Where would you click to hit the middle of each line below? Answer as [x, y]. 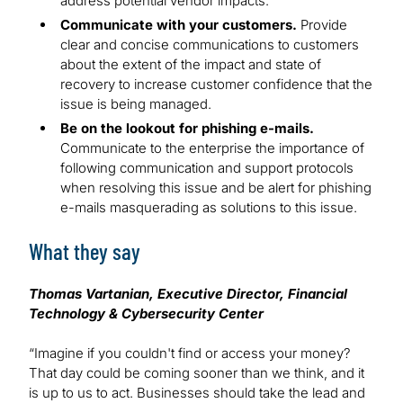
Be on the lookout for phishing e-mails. [187, 128]
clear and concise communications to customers [210, 44]
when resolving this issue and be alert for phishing [216, 187]
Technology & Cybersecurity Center [146, 313]
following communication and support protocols [207, 167]
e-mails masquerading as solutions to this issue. [209, 207]
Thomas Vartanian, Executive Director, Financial [188, 293]
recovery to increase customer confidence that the [216, 84]
